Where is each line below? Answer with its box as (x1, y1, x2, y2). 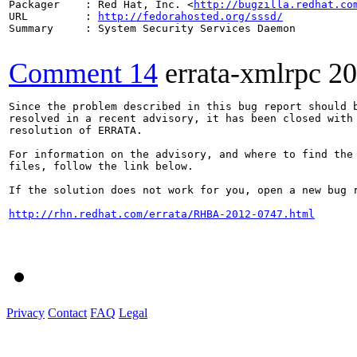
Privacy (6, 305, 45, 320)
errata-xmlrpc (165, 57, 321, 89)
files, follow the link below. (9, 159, 194, 172)
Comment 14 (9, 57, 158, 89)
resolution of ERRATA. (9, 124, 143, 136)
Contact (48, 305, 87, 320)
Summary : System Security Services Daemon (9, 22, 296, 34)
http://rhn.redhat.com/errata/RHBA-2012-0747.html (9, 207, 315, 220)
